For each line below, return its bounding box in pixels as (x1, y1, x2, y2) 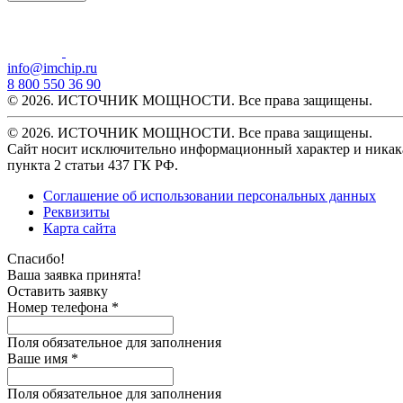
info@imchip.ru (7, 59, 97, 76)
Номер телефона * (7, 299, 119, 315)
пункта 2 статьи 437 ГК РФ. (7, 157, 178, 173)
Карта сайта (43, 219, 116, 236)
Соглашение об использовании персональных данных (43, 187, 376, 203)
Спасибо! (7, 250, 65, 266)
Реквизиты (43, 203, 110, 219)
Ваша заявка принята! (7, 266, 141, 282)
